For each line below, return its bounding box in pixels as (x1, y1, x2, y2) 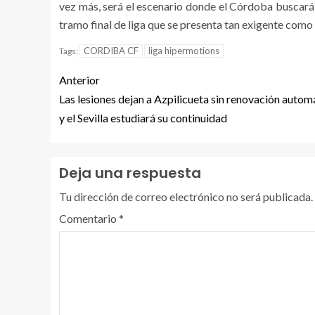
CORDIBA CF (84, 45, 139, 56)
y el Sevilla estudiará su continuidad (59, 111, 227, 124)
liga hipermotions (148, 45, 219, 56)
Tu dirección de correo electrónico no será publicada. (59, 190, 313, 203)
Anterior (59, 73, 100, 86)
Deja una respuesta (59, 163, 201, 183)
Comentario (59, 212, 119, 225)
